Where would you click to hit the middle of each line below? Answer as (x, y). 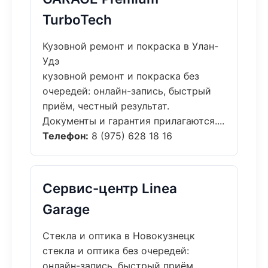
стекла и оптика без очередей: (116, 251)
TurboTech (77, 19)
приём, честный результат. (106, 106)
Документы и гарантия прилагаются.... (133, 121)
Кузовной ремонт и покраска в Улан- (130, 46)
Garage (66, 209)
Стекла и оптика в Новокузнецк (119, 236)
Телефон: (66, 136)
